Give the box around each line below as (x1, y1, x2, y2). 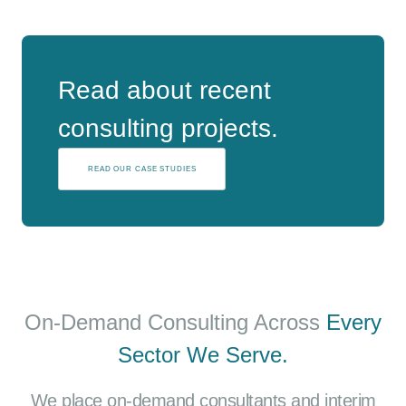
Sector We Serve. (118, 343, 288, 368)
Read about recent (58, 76, 271, 105)
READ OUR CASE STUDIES (88, 164, 197, 173)
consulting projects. (58, 114, 278, 143)
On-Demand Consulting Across (24, 310, 326, 335)
